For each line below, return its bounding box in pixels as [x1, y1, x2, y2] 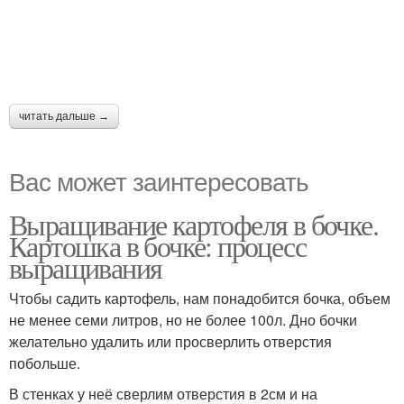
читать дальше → [19, 110, 109, 124]
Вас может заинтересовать [9, 162, 308, 199]
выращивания [9, 248, 162, 288]
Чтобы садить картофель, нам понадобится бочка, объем [9, 288, 390, 309]
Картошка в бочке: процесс [9, 226, 306, 266]
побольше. [9, 353, 80, 374]
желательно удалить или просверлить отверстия [9, 331, 332, 353]
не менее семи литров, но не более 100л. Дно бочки [9, 309, 357, 331]
